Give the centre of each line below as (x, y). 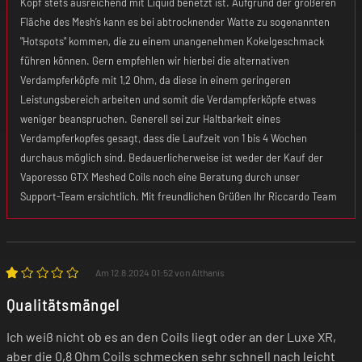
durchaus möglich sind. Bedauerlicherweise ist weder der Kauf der (172, 157)
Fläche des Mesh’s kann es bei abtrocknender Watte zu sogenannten (175, 21)
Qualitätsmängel (63, 304)
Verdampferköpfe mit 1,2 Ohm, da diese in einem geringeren (156, 80)
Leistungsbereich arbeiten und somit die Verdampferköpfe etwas (168, 99)
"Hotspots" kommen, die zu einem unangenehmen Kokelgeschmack (172, 41)
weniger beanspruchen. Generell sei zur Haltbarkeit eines (150, 118)
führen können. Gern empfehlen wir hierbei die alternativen (155, 60)
